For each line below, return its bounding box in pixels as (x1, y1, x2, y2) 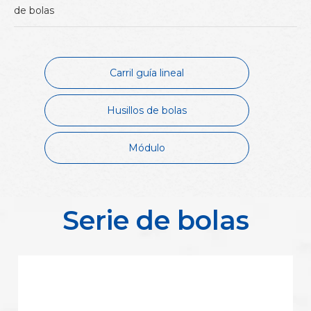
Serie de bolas (62, 204, 249, 237)
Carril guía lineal (110, 67, 184, 79)
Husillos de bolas (107, 104, 187, 117)
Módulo (128, 142, 165, 154)
